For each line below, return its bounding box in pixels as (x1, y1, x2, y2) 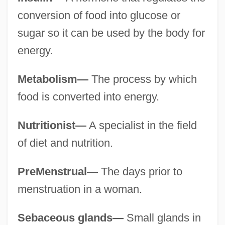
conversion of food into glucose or (17, 9, 180, 22)
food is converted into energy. (17, 90, 159, 103)
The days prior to (97, 165, 182, 178)
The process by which (88, 72, 197, 85)
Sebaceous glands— (17, 211, 124, 224)
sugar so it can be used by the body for (17, 26, 205, 39)
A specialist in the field (86, 119, 197, 132)
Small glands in (123, 211, 201, 224)
